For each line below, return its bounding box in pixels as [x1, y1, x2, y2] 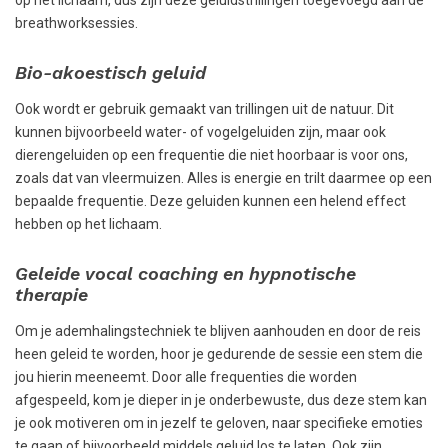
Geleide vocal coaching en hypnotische [15, 262, 356, 284]
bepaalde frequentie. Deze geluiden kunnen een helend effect [15, 193, 406, 210]
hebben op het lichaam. [15, 216, 162, 233]
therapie [15, 283, 88, 305]
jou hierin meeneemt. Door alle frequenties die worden [15, 368, 357, 385]
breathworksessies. [15, 15, 138, 32]
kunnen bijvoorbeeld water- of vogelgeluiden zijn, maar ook [15, 124, 386, 141]
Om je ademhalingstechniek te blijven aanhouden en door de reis [15, 322, 421, 339]
